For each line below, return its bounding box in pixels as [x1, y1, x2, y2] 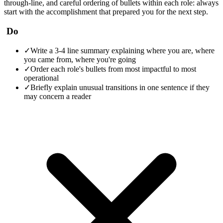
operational [24, 74, 59, 83]
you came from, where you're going [24, 55, 136, 64]
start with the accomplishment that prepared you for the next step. [4, 7, 208, 16]
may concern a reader [24, 92, 91, 101]
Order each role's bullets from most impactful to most [30, 65, 196, 74]
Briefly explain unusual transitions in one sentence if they [30, 83, 210, 92]
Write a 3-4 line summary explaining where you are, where [30, 46, 215, 55]
